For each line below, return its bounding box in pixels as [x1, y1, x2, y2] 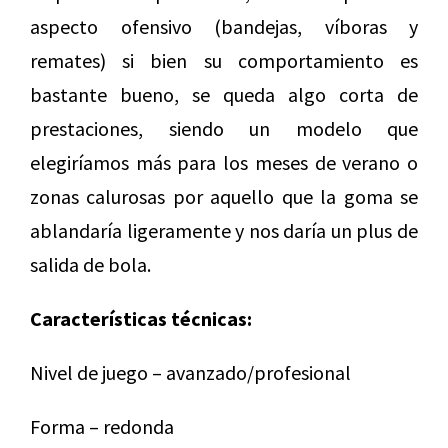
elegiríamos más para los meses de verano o [30, 149, 418, 175]
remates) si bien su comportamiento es [30, 47, 418, 73]
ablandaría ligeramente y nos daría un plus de [30, 217, 418, 243]
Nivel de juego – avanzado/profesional [30, 359, 351, 385]
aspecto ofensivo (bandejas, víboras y [30, 13, 418, 39]
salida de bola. [30, 251, 151, 277]
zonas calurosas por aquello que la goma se [30, 183, 418, 209]
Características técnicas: [30, 305, 252, 331]
